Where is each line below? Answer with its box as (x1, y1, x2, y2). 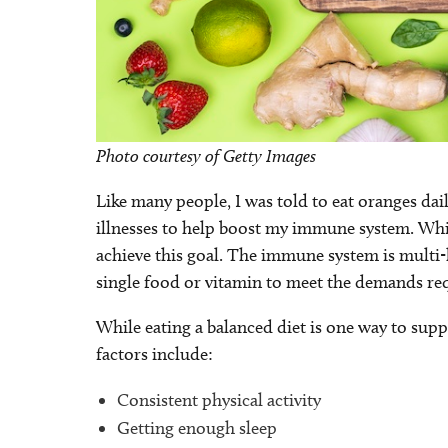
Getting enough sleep (117, 417, 277, 440)
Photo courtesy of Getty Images (96, 145, 316, 167)
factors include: (96, 343, 213, 366)
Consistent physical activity (117, 389, 321, 412)
